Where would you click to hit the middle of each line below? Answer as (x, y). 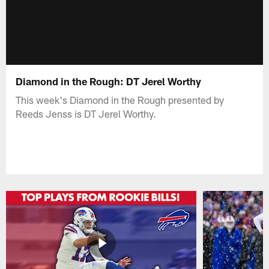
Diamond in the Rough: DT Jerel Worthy (109, 81)
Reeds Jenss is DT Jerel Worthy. (86, 113)
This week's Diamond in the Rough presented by (120, 99)
